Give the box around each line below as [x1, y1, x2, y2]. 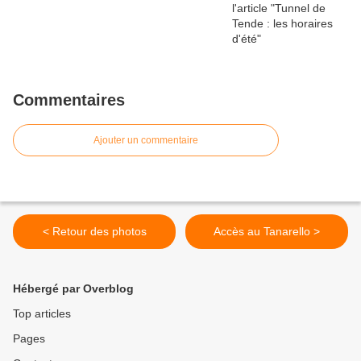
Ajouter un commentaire [93, 135, 198, 146]
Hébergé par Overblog [13, 282, 134, 295]
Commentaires [13, 91, 125, 109]
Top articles [13, 307, 71, 320]
